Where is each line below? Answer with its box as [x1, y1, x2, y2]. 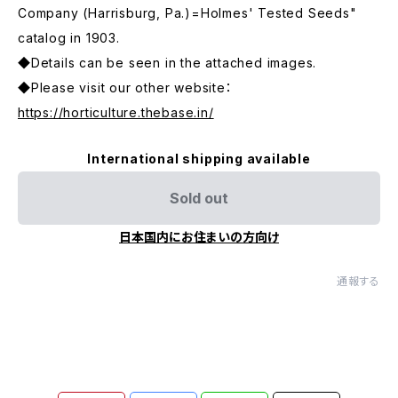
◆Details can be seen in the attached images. [18, 55, 317, 70]
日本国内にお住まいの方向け [119, 229, 279, 244]
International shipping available [87, 151, 311, 166]
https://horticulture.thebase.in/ [18, 105, 214, 120]
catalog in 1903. [18, 30, 120, 45]
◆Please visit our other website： [18, 80, 233, 95]
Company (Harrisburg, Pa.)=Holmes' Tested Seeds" [18, 5, 357, 20]
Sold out [170, 189, 228, 207]
